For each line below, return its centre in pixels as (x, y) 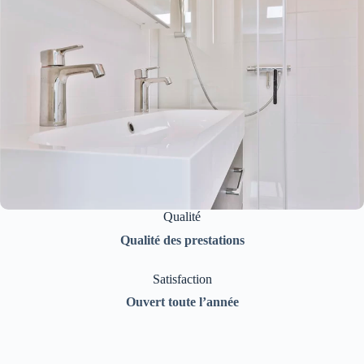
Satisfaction (182, 279)
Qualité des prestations (182, 240)
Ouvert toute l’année (182, 301)
